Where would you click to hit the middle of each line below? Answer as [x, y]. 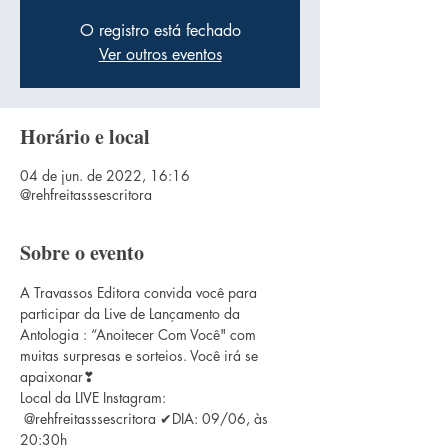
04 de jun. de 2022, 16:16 [105, 175]
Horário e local [85, 136]
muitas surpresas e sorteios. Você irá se [141, 355]
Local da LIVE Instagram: [95, 397]
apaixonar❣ [57, 376]
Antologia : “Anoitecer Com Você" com [140, 334]
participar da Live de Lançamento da [132, 313]
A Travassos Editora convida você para [140, 292]
